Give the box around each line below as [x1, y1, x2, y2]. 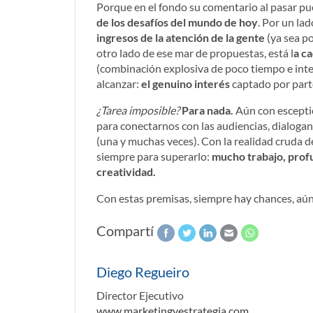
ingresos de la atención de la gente [96, 31, 265, 44]
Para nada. [182, 103, 233, 117]
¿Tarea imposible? [96, 103, 180, 117]
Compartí [96, 222, 154, 239]
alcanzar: [96, 77, 141, 90]
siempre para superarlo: [96, 150, 212, 163]
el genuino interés [141, 77, 230, 90]
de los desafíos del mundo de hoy [96, 15, 258, 29]
